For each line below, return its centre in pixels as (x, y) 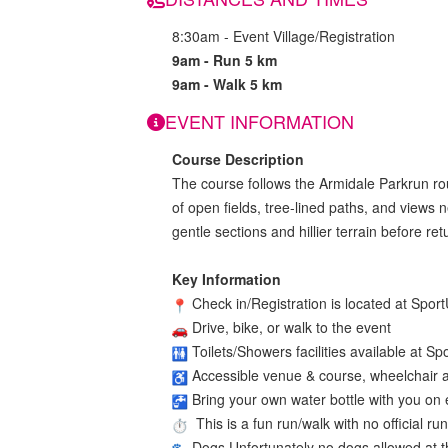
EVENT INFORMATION (259, 121)
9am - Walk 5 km (227, 84)
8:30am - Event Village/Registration (283, 36)
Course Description (238, 159)
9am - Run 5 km (224, 60)
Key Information (226, 279)
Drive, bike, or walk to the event (289, 327)
